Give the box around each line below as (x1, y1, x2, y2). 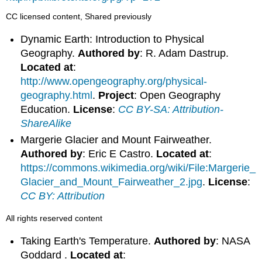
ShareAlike (20, 117, 72, 129)
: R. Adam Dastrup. (140, 47, 229, 59)
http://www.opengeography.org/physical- (20, 75, 208, 87)
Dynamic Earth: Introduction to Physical (20, 33, 205, 45)
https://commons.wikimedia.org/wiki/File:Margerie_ (20, 162, 256, 174)
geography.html (20, 89, 93, 101)
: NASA (216, 235, 250, 247)
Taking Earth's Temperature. (20, 235, 154, 247)
